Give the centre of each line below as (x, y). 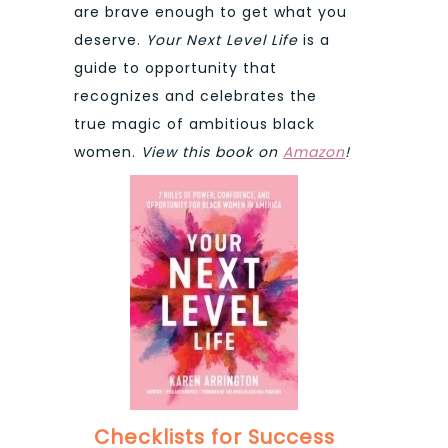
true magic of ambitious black (194, 124)
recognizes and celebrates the (195, 96)
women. (107, 152)
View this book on (212, 152)
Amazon (314, 152)
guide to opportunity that (175, 68)
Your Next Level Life (224, 40)
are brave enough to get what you (210, 12)
